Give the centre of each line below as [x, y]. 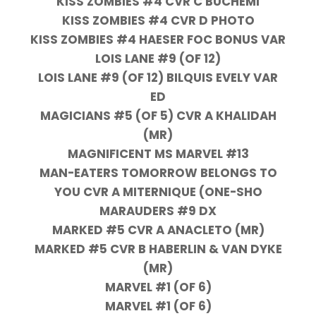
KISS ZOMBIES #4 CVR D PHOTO [158, 21]
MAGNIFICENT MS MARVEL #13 [158, 154]
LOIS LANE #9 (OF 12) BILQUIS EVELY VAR [158, 78]
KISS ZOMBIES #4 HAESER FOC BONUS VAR [158, 40]
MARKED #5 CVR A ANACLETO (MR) [158, 230]
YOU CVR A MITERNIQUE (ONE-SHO [158, 192]
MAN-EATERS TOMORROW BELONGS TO [158, 173]
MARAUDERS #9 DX [158, 211]
